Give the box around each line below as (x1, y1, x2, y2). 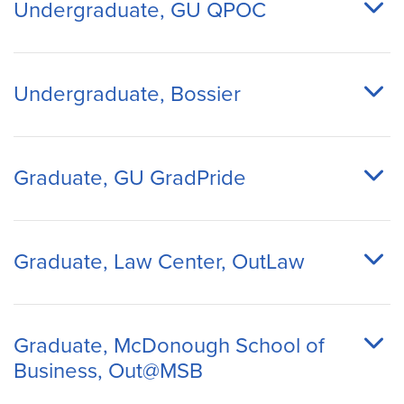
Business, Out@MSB (14, 358, 203, 384)
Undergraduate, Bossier (14, 81, 241, 107)
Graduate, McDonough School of (14, 333, 325, 359)
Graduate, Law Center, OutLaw (14, 249, 305, 275)
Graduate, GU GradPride (14, 165, 246, 191)
